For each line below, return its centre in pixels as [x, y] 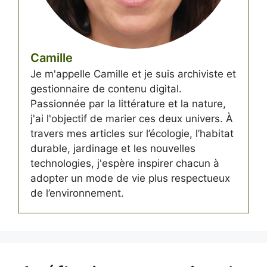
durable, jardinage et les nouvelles [113, 148]
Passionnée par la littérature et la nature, [128, 103]
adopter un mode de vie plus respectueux [130, 178]
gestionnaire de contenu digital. [106, 89]
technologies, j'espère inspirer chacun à [125, 163]
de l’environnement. [77, 193]
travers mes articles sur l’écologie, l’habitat [132, 133]
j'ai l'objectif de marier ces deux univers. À [132, 118]
